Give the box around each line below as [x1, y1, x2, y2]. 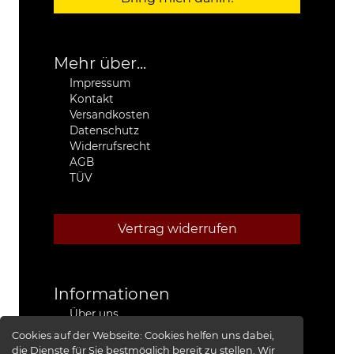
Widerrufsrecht [70, 139, 151, 153]
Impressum [70, 76, 130, 89]
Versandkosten [70, 107, 149, 121]
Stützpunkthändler [70, 322, 171, 336]
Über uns [70, 307, 119, 320]
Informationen [54, 284, 170, 303]
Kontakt [70, 92, 114, 105]
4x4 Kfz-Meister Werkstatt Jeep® [70, 338, 248, 352]
